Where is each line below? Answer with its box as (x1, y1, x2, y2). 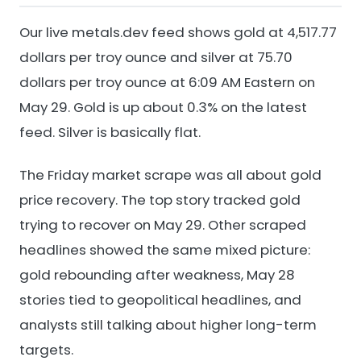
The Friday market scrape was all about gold (19, 165, 322, 185)
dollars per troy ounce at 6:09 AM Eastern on (19, 72, 315, 92)
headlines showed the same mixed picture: (19, 240, 310, 260)
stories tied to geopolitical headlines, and (19, 290, 301, 310)
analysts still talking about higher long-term (19, 315, 317, 335)
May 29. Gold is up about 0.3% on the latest (19, 97, 307, 117)
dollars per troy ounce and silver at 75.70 (19, 47, 293, 67)
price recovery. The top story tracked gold (19, 190, 301, 210)
